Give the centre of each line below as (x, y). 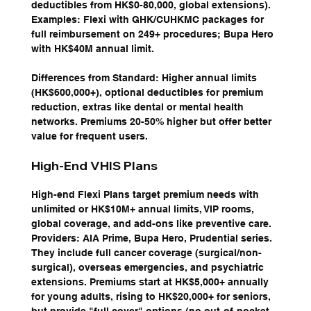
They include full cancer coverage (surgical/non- (146, 253)
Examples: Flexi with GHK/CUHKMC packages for (149, 20)
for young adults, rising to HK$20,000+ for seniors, (152, 297)
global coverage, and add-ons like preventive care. (152, 224)
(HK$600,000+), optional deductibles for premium (148, 93)
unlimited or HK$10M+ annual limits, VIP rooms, (144, 209)
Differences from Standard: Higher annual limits (145, 78)
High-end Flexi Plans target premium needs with (146, 195)
